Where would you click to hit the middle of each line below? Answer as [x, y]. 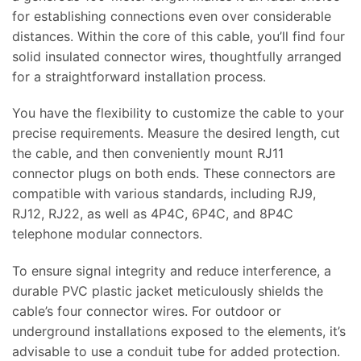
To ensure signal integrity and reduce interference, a [172, 271]
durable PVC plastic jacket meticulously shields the [168, 291]
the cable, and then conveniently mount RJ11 [148, 154]
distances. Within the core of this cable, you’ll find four [178, 36]
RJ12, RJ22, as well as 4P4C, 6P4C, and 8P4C [153, 214]
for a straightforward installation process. [139, 76]
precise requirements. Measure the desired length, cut [176, 133]
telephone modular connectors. [107, 234]
